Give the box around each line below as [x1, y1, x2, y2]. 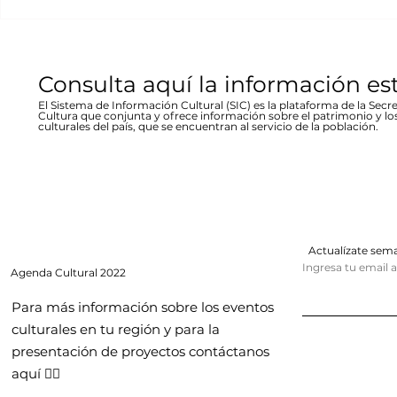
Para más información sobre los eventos [12, 299, 274, 316]
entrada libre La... [22, 7, 130, 25]
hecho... [309, 7, 361, 25]
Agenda [11, 266, 55, 280]
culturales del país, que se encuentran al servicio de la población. [38, 120, 378, 134]
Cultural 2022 [55, 266, 126, 280]
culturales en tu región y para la [12, 321, 220, 339]
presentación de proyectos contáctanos [12, 343, 269, 361]
